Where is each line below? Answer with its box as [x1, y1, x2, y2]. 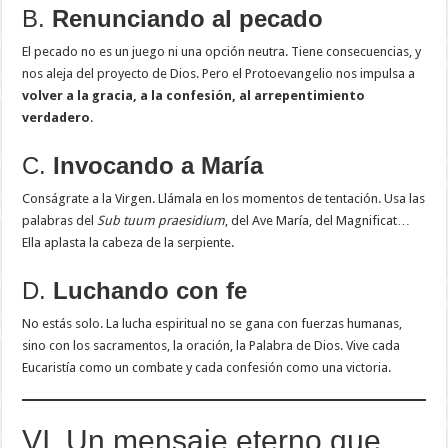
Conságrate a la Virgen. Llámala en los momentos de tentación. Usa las [22, 191, 426, 207]
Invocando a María [53, 152, 264, 180]
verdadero [22, 110, 91, 126]
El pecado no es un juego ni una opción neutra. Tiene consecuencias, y [22, 44, 422, 60]
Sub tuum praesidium [97, 213, 226, 229]
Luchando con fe [53, 277, 248, 305]
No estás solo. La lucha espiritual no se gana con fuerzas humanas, [22, 316, 403, 332]
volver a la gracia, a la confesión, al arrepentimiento [22, 88, 366, 104]
